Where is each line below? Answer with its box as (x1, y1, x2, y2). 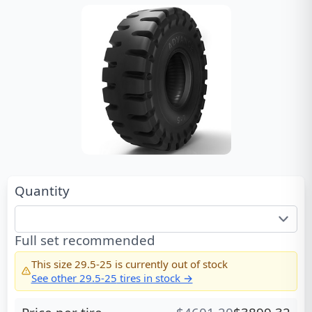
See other (31, 271, 79, 285)
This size (31, 257, 75, 271)
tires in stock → (116, 271, 193, 285)
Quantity (15, 181, 70, 199)
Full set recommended (15, 231, 155, 249)
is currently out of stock (111, 257, 228, 271)
